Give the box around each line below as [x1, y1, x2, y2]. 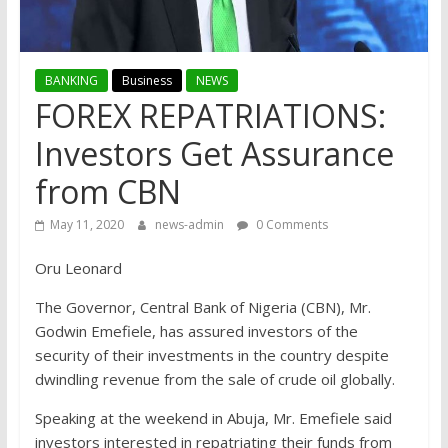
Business [121, 72, 172, 90]
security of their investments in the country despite [34, 345, 389, 366]
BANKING [44, 72, 98, 90]
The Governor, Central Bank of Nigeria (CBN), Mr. [34, 297, 371, 318]
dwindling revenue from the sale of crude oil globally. [34, 369, 395, 390]
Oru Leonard [34, 258, 122, 279]
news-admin [154, 216, 227, 234]
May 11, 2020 [49, 216, 124, 234]
